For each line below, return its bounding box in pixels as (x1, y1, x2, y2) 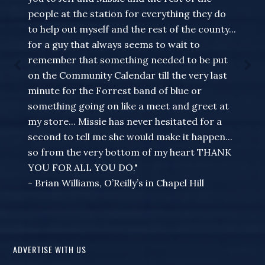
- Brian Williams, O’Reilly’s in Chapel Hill (28, 177, 205, 189)
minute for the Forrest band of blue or (28, 85, 202, 97)
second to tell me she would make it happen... (28, 131, 233, 143)
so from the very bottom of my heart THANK (28, 146, 232, 159)
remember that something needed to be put (28, 54, 228, 66)
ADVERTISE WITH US (13, 243, 87, 256)
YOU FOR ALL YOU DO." (28, 161, 138, 174)
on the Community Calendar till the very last (28, 69, 228, 82)
